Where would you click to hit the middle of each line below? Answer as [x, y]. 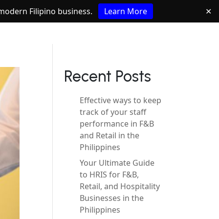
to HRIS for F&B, [109, 175]
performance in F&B [117, 124]
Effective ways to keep [121, 100]
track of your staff [113, 112]
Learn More [126, 11]
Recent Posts [108, 76]
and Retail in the [110, 135]
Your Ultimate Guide [117, 163]
